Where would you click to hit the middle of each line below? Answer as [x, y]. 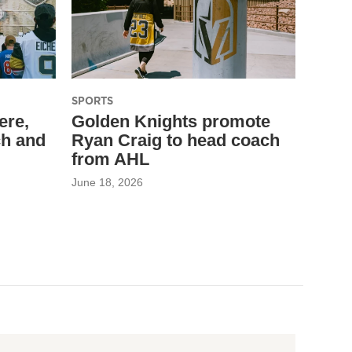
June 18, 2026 [107, 182]
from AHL [110, 159]
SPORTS [92, 100]
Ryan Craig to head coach [176, 140]
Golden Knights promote [171, 121]
